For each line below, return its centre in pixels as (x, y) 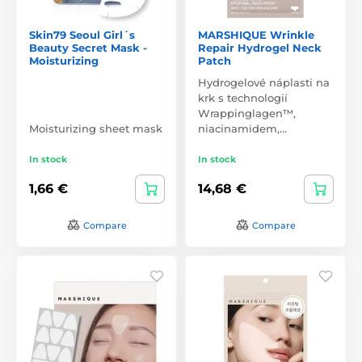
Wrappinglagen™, (247, 113)
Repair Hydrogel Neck (260, 47)
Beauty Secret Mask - (88, 47)
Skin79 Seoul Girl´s (82, 34)
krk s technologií (243, 97)
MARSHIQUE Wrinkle (256, 34)
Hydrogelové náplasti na (264, 82)
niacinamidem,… (242, 128)
